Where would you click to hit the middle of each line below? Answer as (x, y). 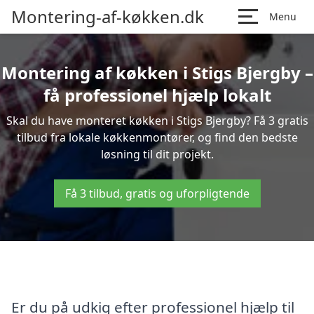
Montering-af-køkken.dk (108, 16)
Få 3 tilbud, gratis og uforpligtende (157, 193)
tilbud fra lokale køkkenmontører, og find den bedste (157, 137)
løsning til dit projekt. (157, 154)
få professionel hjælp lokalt (157, 95)
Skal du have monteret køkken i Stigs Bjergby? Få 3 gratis (157, 121)
